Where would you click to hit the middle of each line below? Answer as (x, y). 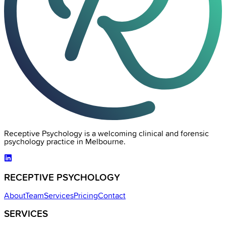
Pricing (86, 196)
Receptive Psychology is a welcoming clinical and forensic (106, 133)
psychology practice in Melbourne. (65, 142)
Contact (112, 196)
